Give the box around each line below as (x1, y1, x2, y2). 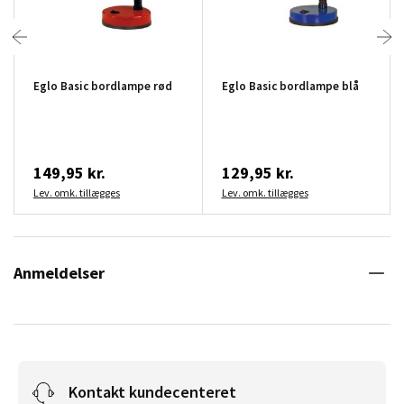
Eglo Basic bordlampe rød (33, 78, 172, 94)
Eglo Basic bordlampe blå (221, 78, 359, 94)
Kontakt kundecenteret (69, 381, 236, 402)
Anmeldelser (14, 262, 105, 283)
